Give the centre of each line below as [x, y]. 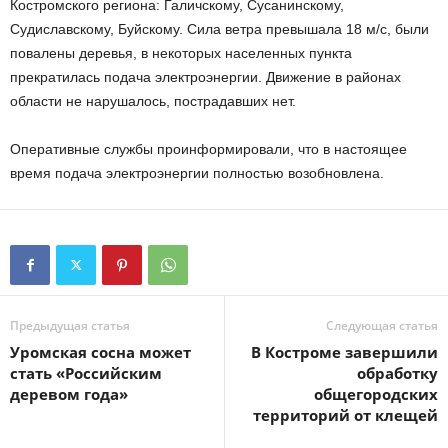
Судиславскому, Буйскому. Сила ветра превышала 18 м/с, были [219, 29]
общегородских [376, 394]
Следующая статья [382, 325]
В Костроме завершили [344, 352]
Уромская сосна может [100, 352]
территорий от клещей [345, 415]
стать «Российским [86, 373]
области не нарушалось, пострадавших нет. [153, 101]
